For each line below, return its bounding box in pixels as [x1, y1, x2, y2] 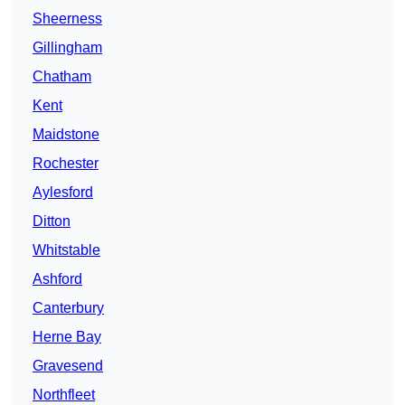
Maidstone [33, 127, 99, 143]
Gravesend [33, 358, 103, 374]
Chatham [33, 69, 91, 85]
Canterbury [33, 300, 104, 316]
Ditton [33, 213, 71, 230]
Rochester [33, 155, 99, 172]
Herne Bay [33, 329, 101, 345]
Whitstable [33, 242, 100, 259]
